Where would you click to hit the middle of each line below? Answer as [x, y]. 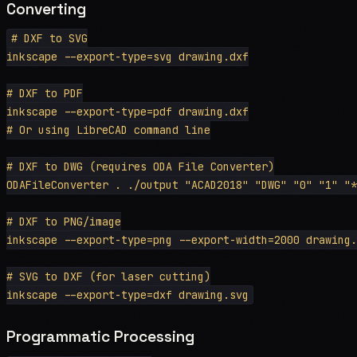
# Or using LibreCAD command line [108, 129]
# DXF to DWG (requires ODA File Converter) [140, 166]
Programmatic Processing [100, 336]
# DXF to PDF [45, 93]
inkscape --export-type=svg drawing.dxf [127, 56]
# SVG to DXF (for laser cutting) [108, 276]
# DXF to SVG [49, 38]
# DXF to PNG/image [64, 221]
